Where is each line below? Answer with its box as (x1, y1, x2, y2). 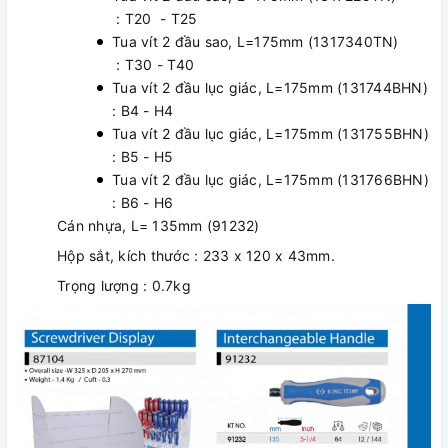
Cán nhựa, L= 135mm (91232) (57, 216, 260, 234)
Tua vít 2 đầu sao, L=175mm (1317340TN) (112, 32, 424, 50)
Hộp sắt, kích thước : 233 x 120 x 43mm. (57, 246, 335, 264)
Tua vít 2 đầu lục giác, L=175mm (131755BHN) (112, 124, 429, 142)
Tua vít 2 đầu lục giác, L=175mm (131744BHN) (112, 78, 428, 96)
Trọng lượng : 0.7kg (57, 276, 191, 294)
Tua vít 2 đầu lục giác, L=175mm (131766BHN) (112, 170, 429, 188)
